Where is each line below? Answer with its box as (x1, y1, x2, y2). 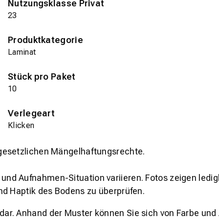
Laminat (8, 47, 36, 57)
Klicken (8, 121, 35, 131)
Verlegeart (8, 108, 55, 119)
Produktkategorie (8, 35, 83, 45)
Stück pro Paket (8, 71, 76, 82)
